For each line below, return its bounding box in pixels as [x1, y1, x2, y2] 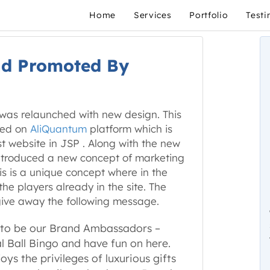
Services [133, 10, 172, 20]
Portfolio [189, 10, 228, 20]
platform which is [86, 122, 172, 135]
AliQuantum [30, 122, 87, 135]
